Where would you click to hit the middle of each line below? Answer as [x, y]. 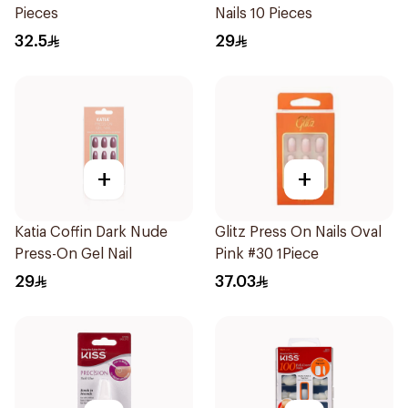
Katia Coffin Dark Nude [91, 232]
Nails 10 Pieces [264, 14]
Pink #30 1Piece [267, 254]
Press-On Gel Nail [73, 254]
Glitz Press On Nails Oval [298, 232]
